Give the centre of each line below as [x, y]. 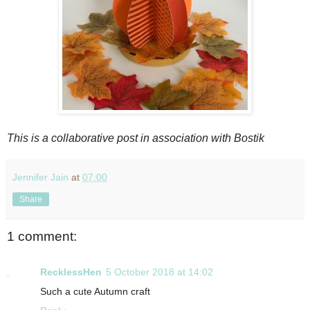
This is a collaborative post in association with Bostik [136, 138]
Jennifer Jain [40, 177]
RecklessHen [71, 272]
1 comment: [42, 236]
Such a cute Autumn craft [95, 292]
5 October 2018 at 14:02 [159, 272]
